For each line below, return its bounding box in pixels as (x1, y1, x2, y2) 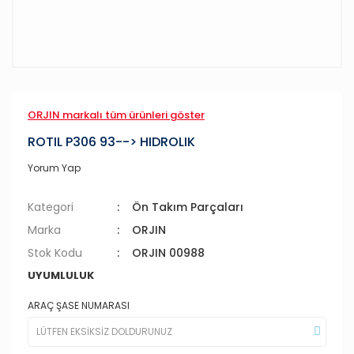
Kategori (28, 199, 73, 215)
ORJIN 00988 (132, 245, 205, 261)
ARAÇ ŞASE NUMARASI (28, 299, 130, 312)
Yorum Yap (28, 161, 81, 175)
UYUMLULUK (28, 268, 94, 283)
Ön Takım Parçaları (132, 199, 244, 215)
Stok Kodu (28, 245, 82, 261)
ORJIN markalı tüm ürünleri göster (28, 107, 205, 122)
